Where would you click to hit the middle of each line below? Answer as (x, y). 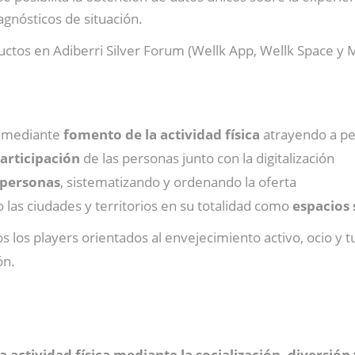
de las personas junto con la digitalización (207, 158)
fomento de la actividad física (162, 134)
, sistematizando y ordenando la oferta (178, 182)
